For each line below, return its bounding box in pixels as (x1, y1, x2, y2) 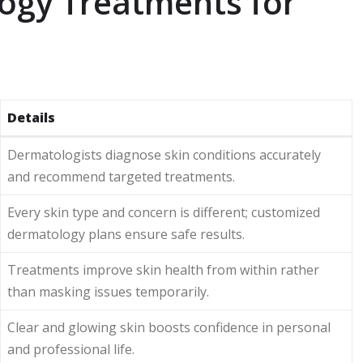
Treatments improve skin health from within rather (7, 261, 319, 279)
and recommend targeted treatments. (7, 168, 235, 186)
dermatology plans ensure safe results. (7, 225, 245, 243)
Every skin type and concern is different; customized (7, 203, 320, 221)
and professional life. (7, 340, 135, 358)
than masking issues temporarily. (7, 283, 209, 301)
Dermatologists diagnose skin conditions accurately (7, 146, 321, 164)
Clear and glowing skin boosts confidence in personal (7, 318, 331, 336)
